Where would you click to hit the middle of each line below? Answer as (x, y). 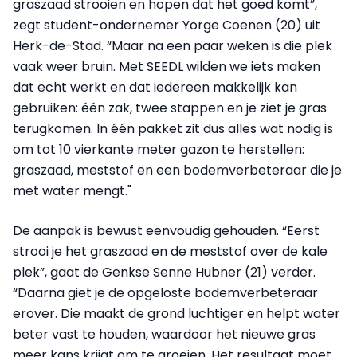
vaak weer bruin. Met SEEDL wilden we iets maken (167, 67)
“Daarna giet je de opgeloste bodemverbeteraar (165, 293)
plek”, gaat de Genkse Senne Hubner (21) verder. (164, 273)
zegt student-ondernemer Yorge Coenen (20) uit (167, 25)
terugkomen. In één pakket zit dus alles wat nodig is (173, 129)
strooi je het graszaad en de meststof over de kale (170, 252)
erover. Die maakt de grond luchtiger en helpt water (177, 314)
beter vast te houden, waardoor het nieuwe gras (164, 335)
